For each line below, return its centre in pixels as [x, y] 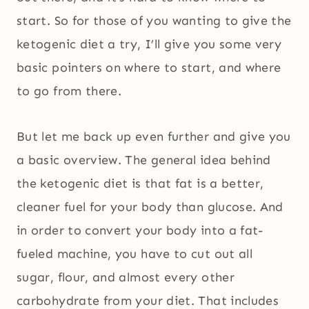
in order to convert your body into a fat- [140, 231]
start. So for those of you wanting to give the [154, 21]
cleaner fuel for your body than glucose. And [150, 207]
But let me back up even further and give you [154, 137]
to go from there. [69, 91]
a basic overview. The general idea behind [144, 160]
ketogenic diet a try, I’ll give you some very [149, 44]
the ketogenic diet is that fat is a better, [140, 184]
